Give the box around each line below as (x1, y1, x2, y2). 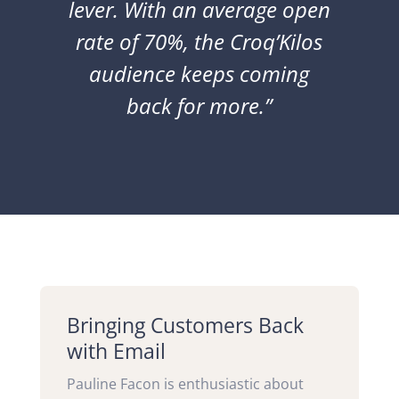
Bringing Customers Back (66, 310, 304, 339)
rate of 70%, (76, 26, 195, 56)
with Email (66, 336, 166, 365)
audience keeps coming (89, 58, 310, 88)
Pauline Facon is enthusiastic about (66, 373, 304, 394)
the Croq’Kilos (194, 26, 323, 56)
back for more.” (126, 90, 273, 120)
